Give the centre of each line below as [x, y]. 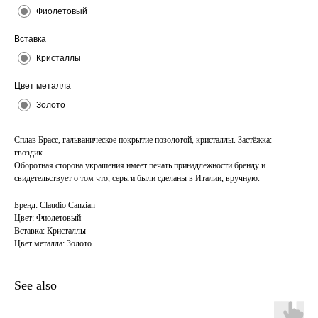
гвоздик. [29, 153]
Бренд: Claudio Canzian [55, 205]
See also [35, 285]
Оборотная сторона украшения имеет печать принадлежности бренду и [140, 165]
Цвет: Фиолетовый [48, 218]
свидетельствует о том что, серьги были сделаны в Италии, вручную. [137, 178]
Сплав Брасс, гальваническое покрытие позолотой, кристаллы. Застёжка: [143, 140]
